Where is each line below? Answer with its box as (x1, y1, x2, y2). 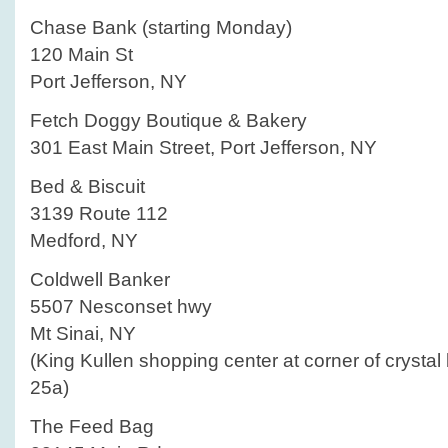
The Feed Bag (30, 416, 154, 437)
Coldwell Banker (30, 269, 170, 290)
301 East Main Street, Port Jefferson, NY (30, 137, 377, 158)
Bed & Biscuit (30, 176, 145, 197)
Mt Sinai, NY (30, 323, 136, 344)
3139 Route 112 (30, 203, 168, 224)
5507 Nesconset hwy (30, 296, 212, 317)
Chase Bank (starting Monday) (30, 17, 292, 38)
